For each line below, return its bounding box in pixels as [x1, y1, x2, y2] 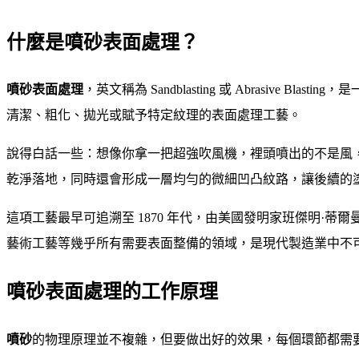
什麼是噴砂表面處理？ [6, 31, 199, 53]
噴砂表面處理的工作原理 [6, 281, 218, 303]
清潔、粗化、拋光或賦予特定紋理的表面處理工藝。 [6, 108, 301, 123]
